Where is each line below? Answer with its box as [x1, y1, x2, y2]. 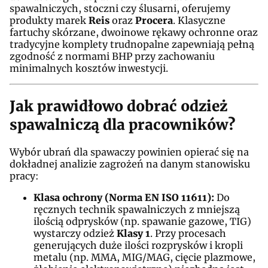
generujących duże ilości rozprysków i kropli [33, 239, 243, 251]
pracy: [10, 169, 39, 182]
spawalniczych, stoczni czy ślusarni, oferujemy [10, 2, 230, 15]
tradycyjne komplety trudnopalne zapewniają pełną [10, 38, 254, 51]
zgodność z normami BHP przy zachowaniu [10, 50, 215, 63]
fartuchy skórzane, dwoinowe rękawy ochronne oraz [10, 26, 258, 39]
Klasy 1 [117, 227, 150, 239]
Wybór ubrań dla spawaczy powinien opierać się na [10, 145, 249, 158]
